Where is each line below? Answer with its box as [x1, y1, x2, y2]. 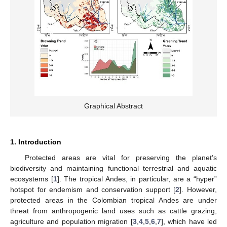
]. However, [179, 185, 217, 194]
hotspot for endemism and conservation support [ [10, 185, 176, 194]
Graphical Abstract [84, 101, 143, 110]
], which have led [161, 217, 217, 225]
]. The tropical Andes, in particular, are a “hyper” [57, 174, 217, 183]
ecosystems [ [10, 174, 53, 183]
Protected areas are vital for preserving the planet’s [24, 153, 217, 162]
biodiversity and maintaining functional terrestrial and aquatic [10, 164, 217, 172]
